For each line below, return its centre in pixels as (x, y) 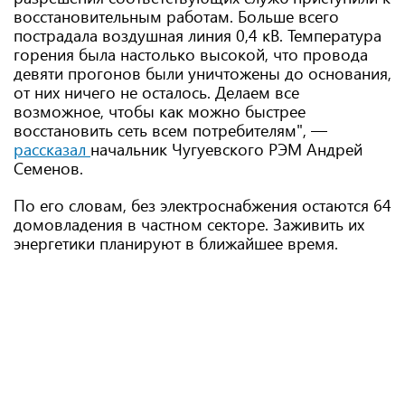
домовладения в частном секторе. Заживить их (189, 224)
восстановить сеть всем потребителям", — (170, 130)
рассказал (52, 149)
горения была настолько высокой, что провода (191, 54)
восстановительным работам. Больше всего (176, 16)
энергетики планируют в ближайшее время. (176, 243)
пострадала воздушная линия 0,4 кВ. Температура (198, 35)
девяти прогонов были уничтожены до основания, (202, 73)
